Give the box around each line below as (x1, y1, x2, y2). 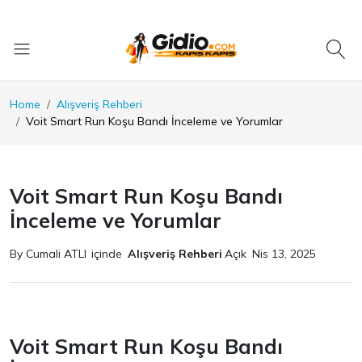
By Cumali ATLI (10, 246, 86, 262)
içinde (91, 246, 122, 262)
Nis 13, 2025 (252, 246, 316, 262)
